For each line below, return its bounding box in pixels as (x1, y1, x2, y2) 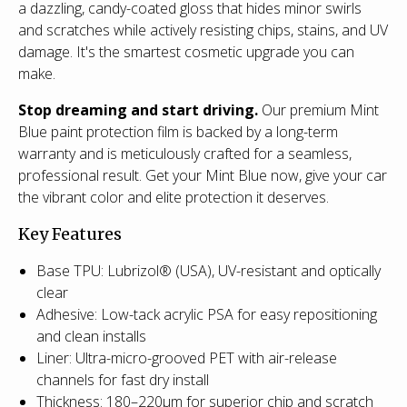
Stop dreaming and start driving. (18, 99, 258, 120)
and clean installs (36, 325, 146, 346)
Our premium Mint (258, 99, 379, 120)
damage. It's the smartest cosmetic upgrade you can (18, 41, 354, 62)
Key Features (18, 223, 122, 244)
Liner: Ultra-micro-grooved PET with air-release (36, 347, 337, 368)
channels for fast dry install (36, 369, 209, 390)
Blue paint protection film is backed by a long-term (18, 121, 338, 142)
